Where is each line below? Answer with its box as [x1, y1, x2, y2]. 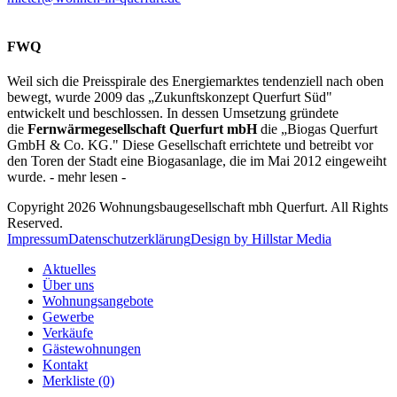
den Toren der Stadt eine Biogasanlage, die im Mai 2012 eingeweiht [7, 153, 387, 169]
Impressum [7, 231, 68, 247]
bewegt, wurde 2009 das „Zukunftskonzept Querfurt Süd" [7, 90, 333, 105]
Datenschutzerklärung [68, 231, 191, 247]
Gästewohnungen [43, 341, 141, 357]
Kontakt [43, 357, 88, 373]
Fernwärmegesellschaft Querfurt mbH [27, 121, 261, 137]
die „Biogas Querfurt [261, 121, 378, 137]
